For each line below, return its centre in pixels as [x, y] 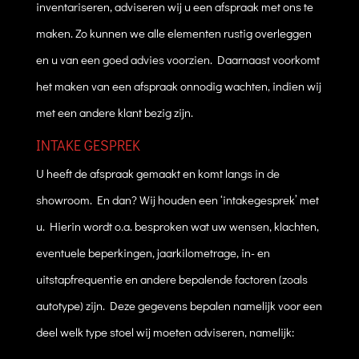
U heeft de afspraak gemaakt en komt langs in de [157, 173]
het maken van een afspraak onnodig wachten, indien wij [178, 85]
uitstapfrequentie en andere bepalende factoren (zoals [171, 278]
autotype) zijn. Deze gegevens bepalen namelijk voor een [179, 305]
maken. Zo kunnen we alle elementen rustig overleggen [173, 32]
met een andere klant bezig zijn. [114, 112]
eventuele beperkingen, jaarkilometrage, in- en [153, 252]
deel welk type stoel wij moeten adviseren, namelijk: [165, 331]
